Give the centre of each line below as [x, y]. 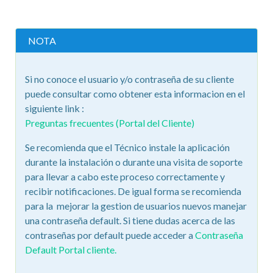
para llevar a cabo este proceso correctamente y [125, 176]
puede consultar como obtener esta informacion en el [135, 94]
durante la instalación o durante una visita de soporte [134, 162]
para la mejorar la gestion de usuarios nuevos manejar [136, 206]
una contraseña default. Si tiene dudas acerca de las [130, 220]
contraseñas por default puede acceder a [110, 235]
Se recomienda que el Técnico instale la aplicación [127, 147]
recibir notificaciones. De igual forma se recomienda [133, 191]
